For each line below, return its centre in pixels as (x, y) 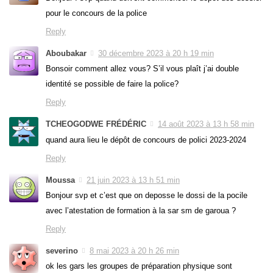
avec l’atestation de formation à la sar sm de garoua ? (141, 210)
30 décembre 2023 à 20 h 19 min (156, 54)
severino (62, 250)
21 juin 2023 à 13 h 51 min (133, 180)
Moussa (60, 180)
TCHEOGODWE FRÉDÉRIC (96, 124)
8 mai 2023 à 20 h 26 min (134, 250)
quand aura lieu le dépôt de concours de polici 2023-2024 (146, 140)
